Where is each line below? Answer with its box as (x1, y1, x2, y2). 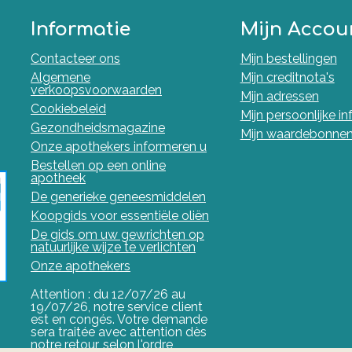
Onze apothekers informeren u (31, 139, 207, 154)
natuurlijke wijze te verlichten (31, 240, 196, 255)
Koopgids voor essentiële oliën (31, 208, 209, 223)
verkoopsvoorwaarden (31, 82, 162, 97)
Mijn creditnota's (240, 70, 335, 85)
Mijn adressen (240, 89, 319, 104)
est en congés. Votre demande (31, 312, 207, 327)
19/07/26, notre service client (31, 299, 203, 314)
